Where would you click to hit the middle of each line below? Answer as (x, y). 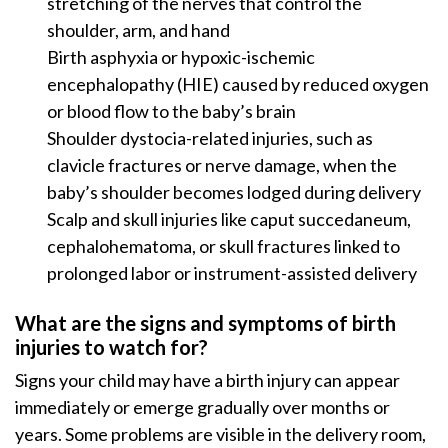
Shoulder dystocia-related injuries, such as (210, 138)
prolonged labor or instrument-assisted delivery (232, 273)
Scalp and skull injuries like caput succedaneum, (229, 219)
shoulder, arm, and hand (138, 30)
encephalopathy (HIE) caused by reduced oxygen (238, 84)
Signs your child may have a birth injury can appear (207, 380)
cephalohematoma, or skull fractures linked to (223, 246)
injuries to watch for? (111, 347)
